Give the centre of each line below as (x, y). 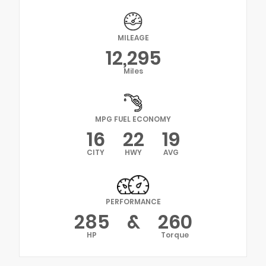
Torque (175, 235)
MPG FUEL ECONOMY (133, 119)
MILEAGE (133, 38)
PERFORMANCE (133, 201)
